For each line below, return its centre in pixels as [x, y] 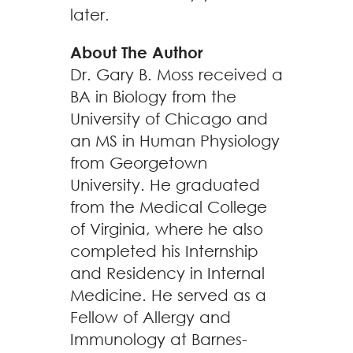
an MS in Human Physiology [175, 141]
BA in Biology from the [153, 97]
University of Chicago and [169, 119]
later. [90, 15]
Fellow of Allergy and [150, 317]
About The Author [136, 52]
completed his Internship [164, 251]
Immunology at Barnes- [159, 339]
